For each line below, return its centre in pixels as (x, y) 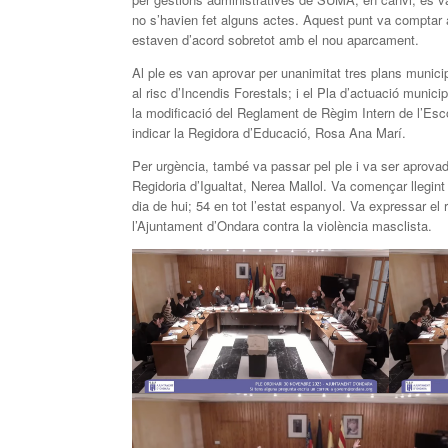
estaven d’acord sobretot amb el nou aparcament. (275, 39)
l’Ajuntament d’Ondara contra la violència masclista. (282, 225)
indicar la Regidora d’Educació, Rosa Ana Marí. (269, 132)
